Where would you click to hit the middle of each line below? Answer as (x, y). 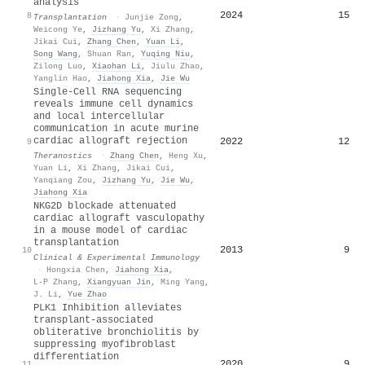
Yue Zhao (87, 294)
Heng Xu (186, 155)
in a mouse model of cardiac (110, 230)
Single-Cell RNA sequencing (108, 92)
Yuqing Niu (165, 53)
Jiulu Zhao (175, 66)
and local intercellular (99, 116)
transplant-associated (93, 320)
